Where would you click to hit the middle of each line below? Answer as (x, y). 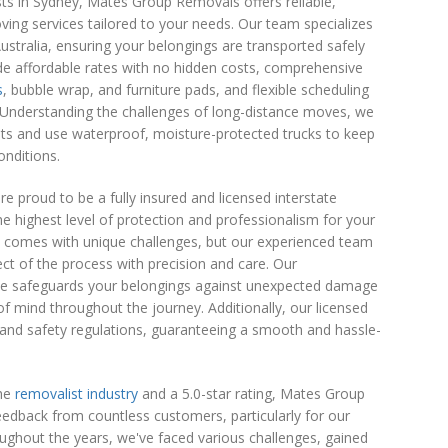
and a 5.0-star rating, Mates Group (251, 393)
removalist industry (76, 393)
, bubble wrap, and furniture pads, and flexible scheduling (186, 89)
